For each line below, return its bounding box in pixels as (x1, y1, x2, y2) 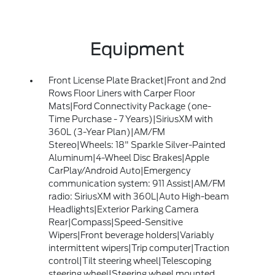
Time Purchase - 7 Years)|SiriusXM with (48, 114, 213, 125)
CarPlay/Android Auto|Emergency (48, 166, 190, 176)
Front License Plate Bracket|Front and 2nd (48, 76, 226, 86)
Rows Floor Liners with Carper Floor (48, 88, 195, 99)
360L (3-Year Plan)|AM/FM (48, 127, 165, 137)
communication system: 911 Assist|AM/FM (48, 179, 225, 189)
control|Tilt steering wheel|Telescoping (48, 256, 211, 266)
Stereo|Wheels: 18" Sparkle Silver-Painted (48, 140, 225, 150)
